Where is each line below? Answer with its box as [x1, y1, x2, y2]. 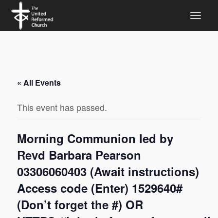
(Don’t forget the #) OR [17, 196, 143, 213]
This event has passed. [17, 101, 107, 113]
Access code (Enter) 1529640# [17, 180, 182, 196]
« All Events [17, 77, 61, 88]
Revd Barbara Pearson [17, 146, 141, 163]
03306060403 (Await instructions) [17, 163, 199, 180]
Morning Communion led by [17, 130, 173, 146]
